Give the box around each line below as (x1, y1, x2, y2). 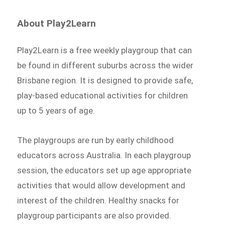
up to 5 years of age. (17, 105, 95, 116)
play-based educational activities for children (17, 90, 188, 100)
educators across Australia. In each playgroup (17, 150, 191, 161)
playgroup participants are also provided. (17, 210, 172, 221)
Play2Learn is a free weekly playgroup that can (17, 45, 192, 55)
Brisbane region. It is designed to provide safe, (17, 75, 193, 85)
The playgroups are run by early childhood (17, 135, 174, 146)
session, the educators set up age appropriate (17, 165, 192, 176)
